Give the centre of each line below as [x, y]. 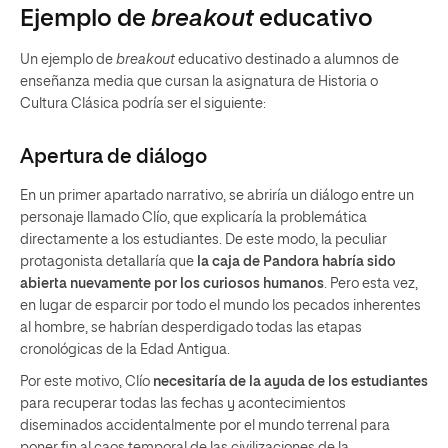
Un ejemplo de [68, 60]
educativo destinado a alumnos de [288, 60]
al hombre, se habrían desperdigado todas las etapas [191, 328]
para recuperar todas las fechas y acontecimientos [183, 404]
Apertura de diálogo [113, 157]
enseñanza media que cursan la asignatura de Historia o [199, 82]
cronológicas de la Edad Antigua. [125, 350]
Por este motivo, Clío [86, 382]
